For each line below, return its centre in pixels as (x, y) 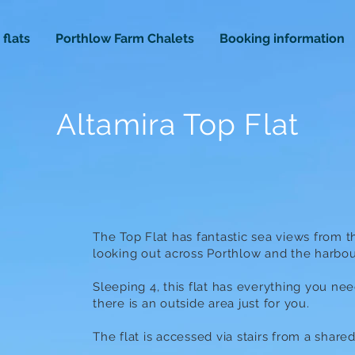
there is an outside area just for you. (203, 303)
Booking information (282, 38)
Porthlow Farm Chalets (125, 38)
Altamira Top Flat (177, 124)
